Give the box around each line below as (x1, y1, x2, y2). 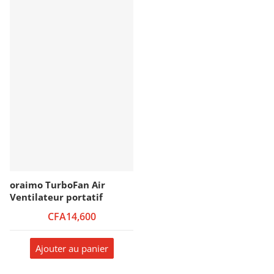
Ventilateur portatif (10, 191, 103, 204)
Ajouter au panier (35, 242, 108, 255)
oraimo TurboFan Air (10, 179, 105, 191)
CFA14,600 (47, 210, 96, 224)
